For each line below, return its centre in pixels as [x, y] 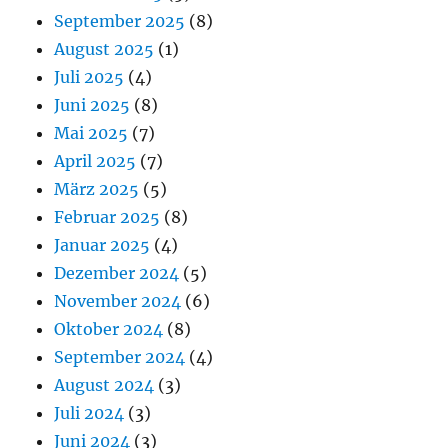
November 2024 [118, 301]
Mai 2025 [91, 133]
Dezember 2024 [117, 273]
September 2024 [120, 357]
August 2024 [104, 385]
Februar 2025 [107, 217]
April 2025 [95, 161]
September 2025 [120, 21]
